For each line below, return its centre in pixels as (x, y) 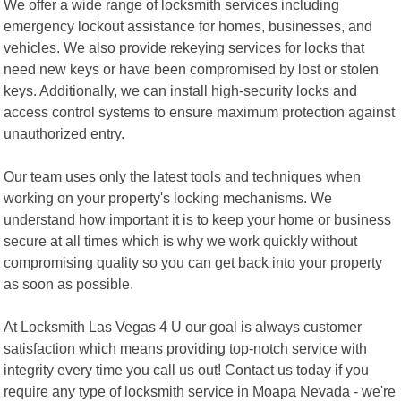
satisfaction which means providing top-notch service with (186, 348)
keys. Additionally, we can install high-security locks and (181, 90)
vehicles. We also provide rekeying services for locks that (184, 47)
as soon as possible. (69, 283)
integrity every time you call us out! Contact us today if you (187, 369)
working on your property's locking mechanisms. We (168, 197)
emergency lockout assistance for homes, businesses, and (188, 26)
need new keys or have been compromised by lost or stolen (192, 68)
